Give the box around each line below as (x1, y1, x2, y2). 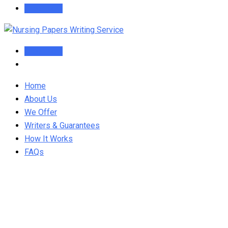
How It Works (24, 134, 73, 144)
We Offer (24, 107, 57, 117)
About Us (24, 94, 57, 104)
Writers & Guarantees (24, 121, 100, 130)
